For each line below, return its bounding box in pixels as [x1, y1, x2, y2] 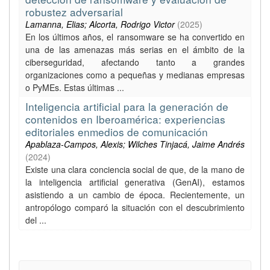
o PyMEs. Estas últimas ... [25, 81, 124, 93]
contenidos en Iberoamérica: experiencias [25, 111, 225, 127]
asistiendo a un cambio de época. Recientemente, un [25, 189, 245, 201]
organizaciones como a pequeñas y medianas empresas [25, 69, 245, 81]
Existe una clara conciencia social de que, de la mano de [25, 163, 245, 175]
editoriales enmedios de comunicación [25, 124, 208, 139]
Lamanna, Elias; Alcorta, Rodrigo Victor [25, 18, 175, 30]
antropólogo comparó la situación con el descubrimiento [25, 201, 245, 213]
